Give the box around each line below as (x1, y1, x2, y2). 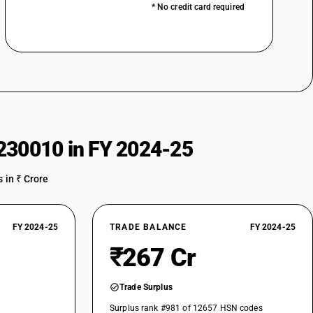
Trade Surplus (119, 282, 173, 292)
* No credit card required (151, 2, 245, 12)
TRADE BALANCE (110, 222, 187, 232)
